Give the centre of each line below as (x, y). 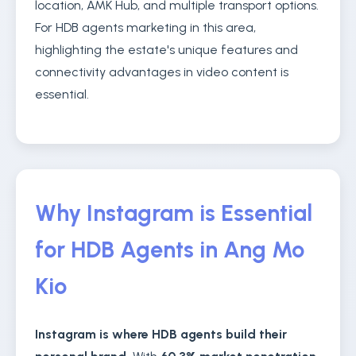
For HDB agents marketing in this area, (145, 27)
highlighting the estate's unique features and (166, 50)
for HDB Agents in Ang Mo (170, 250)
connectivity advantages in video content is (162, 72)
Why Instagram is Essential (174, 213)
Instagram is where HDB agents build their (161, 334)
